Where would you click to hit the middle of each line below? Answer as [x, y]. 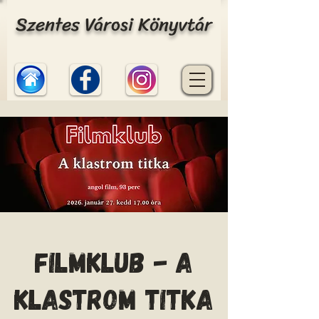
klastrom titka [114, 298]
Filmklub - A [114, 261]
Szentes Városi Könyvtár [114, 24]
